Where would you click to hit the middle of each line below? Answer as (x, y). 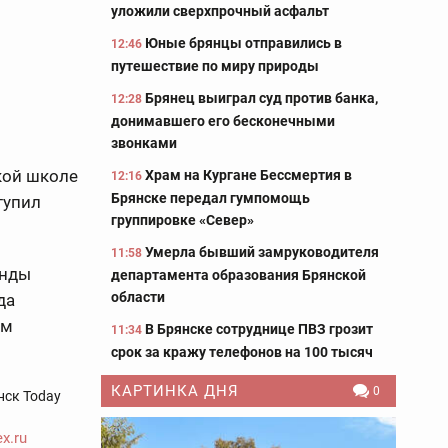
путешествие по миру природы (215, 66)
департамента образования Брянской (238, 275)
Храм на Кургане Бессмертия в (248, 175)
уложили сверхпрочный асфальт (220, 11)
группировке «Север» (182, 220)
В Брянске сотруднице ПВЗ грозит (259, 329)
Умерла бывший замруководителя (262, 252)
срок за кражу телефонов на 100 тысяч (242, 352)
